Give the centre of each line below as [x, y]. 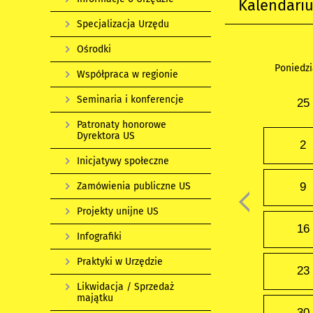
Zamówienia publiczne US [134, 186]
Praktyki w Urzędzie [120, 262]
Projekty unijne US [118, 211]
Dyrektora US [106, 136]
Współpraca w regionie [128, 74]
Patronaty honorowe [122, 125]
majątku [95, 298]
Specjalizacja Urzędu [123, 24]
